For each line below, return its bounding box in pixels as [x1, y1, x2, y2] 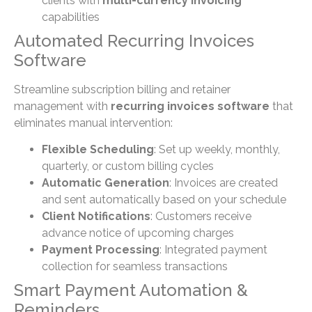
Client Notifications [42, 210, 150, 224]
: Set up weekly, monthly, [154, 143, 280, 157]
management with [14, 99, 111, 113]
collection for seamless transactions [42, 260, 228, 274]
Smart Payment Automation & [14, 280, 248, 301]
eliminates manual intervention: [14, 116, 173, 130]
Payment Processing [42, 243, 159, 257]
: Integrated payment [159, 243, 267, 257]
